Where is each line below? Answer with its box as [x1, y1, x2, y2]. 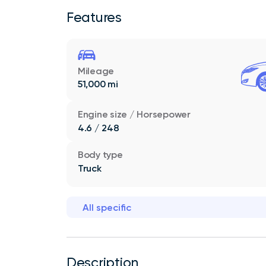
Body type [77, 149, 123, 161]
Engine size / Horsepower [77, 109, 191, 121]
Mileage [77, 65, 115, 77]
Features [66, 8, 122, 26]
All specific [83, 201, 131, 213]
